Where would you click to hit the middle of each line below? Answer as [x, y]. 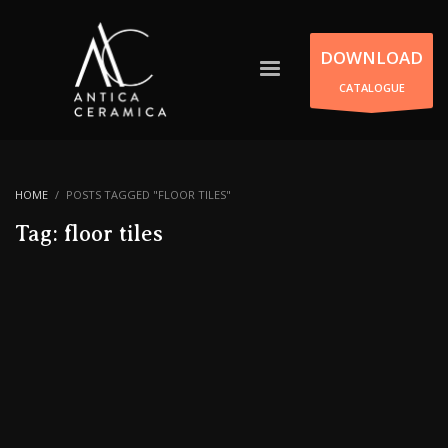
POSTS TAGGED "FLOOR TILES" [148, 194]
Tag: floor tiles [89, 233]
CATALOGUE [371, 87]
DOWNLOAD [371, 57]
